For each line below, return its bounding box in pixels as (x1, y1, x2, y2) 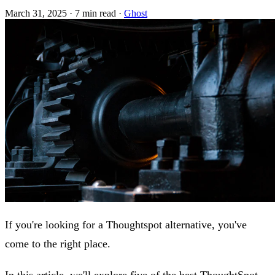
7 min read (75, 7, 116, 18)
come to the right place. (5, 238, 110, 250)
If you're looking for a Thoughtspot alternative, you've (5, 219, 247, 231)
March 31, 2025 (5, 7, 67, 18)
